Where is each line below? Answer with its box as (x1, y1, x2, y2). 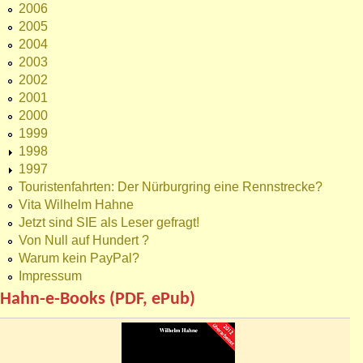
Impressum (19, 269, 82, 284)
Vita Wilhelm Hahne (19, 198, 134, 212)
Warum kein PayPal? (19, 251, 139, 266)
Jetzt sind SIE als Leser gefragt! (19, 216, 199, 230)
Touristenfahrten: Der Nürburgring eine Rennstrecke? (19, 180, 322, 194)
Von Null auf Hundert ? (19, 233, 149, 248)
